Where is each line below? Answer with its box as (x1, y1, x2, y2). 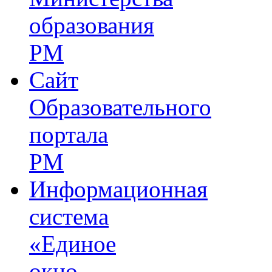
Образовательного (29, 94, 211, 121)
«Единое (29, 231, 116, 257)
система (29, 203, 109, 230)
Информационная (29, 176, 208, 203)
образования (29, 12, 154, 39)
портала (29, 121, 108, 148)
